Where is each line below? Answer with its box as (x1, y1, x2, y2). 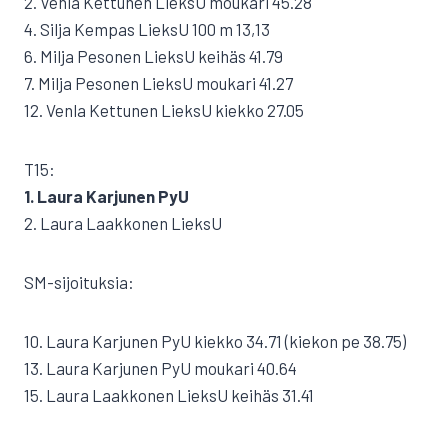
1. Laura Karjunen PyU (24, 186, 189, 206)
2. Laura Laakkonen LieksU (24, 213, 222, 233)
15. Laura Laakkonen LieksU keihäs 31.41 (24, 385, 314, 405)
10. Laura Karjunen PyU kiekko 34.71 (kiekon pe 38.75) (24, 331, 406, 351)
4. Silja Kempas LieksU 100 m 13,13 (24, 19, 270, 39)
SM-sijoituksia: (24, 272, 134, 292)
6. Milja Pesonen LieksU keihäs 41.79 (24, 46, 283, 66)
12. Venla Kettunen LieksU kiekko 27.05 (24, 100, 304, 120)
